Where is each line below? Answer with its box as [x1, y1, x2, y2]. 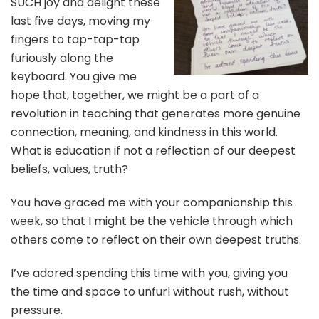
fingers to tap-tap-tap [11, 31, 140, 48]
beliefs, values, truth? [11, 160, 128, 177]
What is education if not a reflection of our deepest [11, 142, 296, 159]
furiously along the [11, 49, 113, 66]
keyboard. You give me [11, 68, 137, 85]
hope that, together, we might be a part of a [11, 86, 259, 103]
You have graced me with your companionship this [11, 194, 293, 211]
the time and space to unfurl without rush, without [11, 283, 289, 300]
